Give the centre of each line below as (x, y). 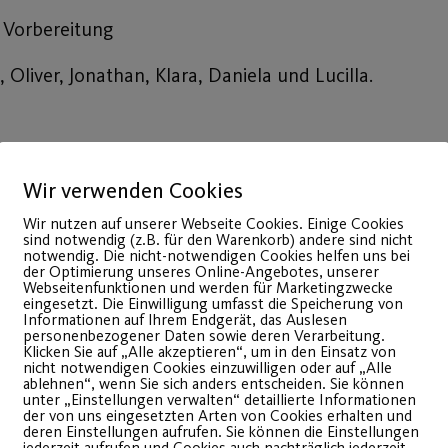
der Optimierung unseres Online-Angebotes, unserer (201, 271)
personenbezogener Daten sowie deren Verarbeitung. (204, 335)
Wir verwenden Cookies (133, 190)
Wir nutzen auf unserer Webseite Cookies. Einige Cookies (213, 223)
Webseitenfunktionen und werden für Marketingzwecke (208, 287)
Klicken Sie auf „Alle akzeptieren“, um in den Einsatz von (209, 351)
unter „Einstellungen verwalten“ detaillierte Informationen (219, 399)
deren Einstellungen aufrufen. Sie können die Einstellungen (221, 431)
